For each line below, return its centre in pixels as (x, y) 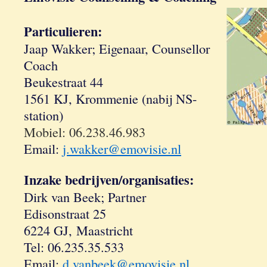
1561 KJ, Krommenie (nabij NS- (110, 98)
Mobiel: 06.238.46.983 (85, 132)
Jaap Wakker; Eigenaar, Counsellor (117, 48)
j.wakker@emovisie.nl (122, 148)
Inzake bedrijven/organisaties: (109, 180)
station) (44, 115)
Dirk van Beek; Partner (85, 197)
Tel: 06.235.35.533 (74, 247)
